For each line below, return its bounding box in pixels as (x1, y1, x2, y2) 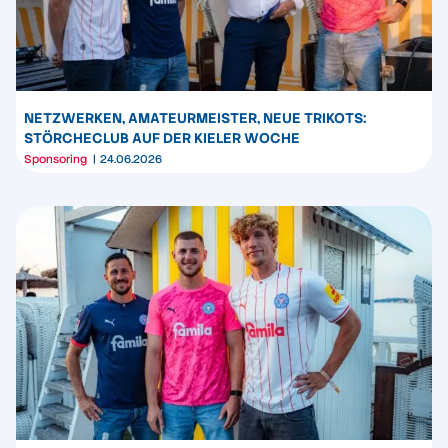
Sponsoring (24, 152, 87, 167)
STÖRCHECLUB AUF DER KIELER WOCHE (24, 129, 300, 148)
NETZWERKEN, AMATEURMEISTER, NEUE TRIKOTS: (24, 109, 367, 128)
